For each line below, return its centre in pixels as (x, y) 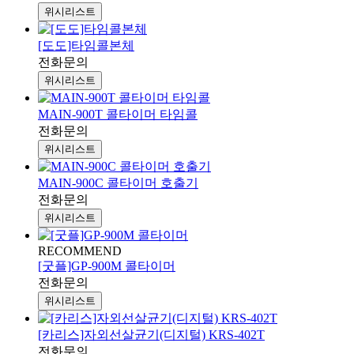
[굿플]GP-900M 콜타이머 (107, 266)
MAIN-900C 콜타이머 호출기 (118, 183)
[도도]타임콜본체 (86, 46)
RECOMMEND (80, 251)
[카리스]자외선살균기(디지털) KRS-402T (151, 335)
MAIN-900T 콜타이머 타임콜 (118, 115)
